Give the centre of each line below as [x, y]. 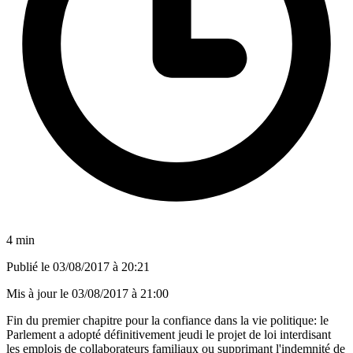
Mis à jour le [39, 293]
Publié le [30, 266]
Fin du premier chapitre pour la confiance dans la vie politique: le [167, 320]
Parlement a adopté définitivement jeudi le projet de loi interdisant [169, 334]
